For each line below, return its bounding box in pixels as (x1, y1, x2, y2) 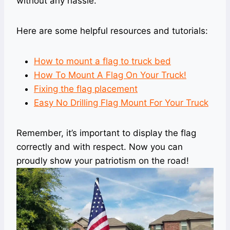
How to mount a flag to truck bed (34, 56, 171, 66)
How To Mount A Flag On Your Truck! (34, 70, 186, 80)
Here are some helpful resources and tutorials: (16, 26, 208, 36)
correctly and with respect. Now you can (16, 142, 183, 152)
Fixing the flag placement (34, 84, 138, 94)
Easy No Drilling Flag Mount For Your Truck (34, 98, 208, 108)
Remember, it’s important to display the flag (16, 128, 196, 138)
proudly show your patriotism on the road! (16, 156, 189, 166)
